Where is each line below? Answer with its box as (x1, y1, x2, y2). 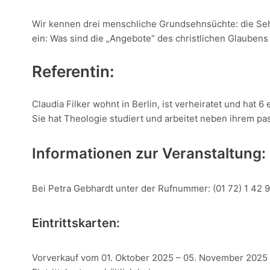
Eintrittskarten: (32, 216, 120, 231)
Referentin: (32, 61, 115, 81)
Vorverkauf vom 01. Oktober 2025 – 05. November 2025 (32, 251, 268, 263)
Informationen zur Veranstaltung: (32, 144, 266, 162)
